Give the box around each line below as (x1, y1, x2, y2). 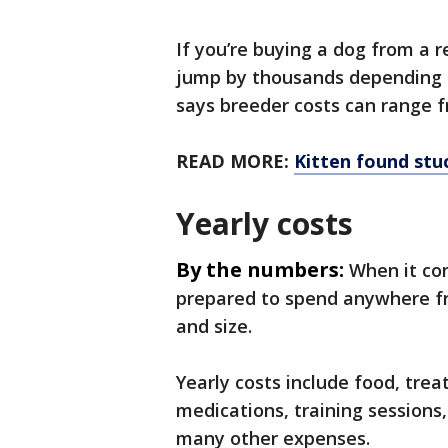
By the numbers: (176, 256, 344, 283)
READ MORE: (176, 149, 294, 173)
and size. (176, 314, 257, 338)
